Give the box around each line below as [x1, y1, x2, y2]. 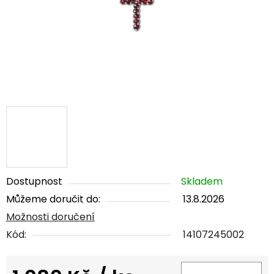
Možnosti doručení [6, 210, 95, 224]
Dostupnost [6, 174, 62, 189]
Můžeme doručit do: [6, 192, 100, 207]
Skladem [181, 174, 223, 189]
